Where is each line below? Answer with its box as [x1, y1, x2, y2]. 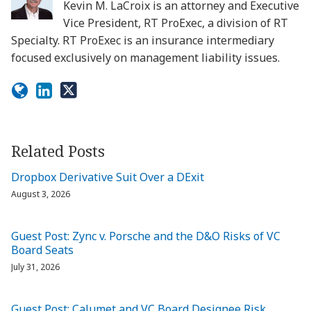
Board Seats [11, 242, 74, 258]
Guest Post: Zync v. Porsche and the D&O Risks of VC [11, 228, 280, 244]
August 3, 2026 [11, 187, 70, 200]
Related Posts [11, 140, 105, 161]
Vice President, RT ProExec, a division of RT [63, 15, 288, 31]
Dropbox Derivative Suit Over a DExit [11, 169, 204, 185]
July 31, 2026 [11, 260, 60, 273]
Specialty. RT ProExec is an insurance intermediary [11, 32, 274, 48]
